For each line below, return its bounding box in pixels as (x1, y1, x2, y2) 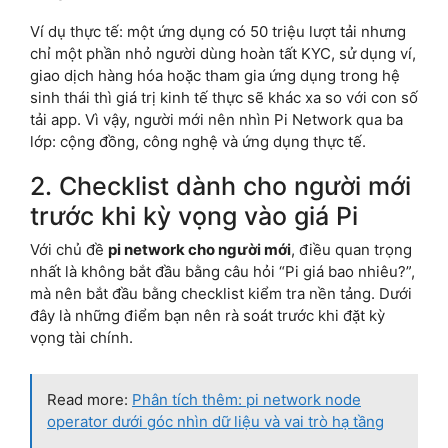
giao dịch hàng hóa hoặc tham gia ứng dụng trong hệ (30, 65, 400, 85)
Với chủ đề (30, 239, 108, 259)
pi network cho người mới (108, 239, 291, 259)
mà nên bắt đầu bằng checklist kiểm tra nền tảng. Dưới (30, 283, 412, 303)
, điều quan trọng (291, 239, 412, 259)
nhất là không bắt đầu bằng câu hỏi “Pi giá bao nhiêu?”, (30, 261, 415, 281)
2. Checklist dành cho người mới (30, 170, 411, 201)
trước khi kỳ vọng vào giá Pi (30, 200, 358, 231)
